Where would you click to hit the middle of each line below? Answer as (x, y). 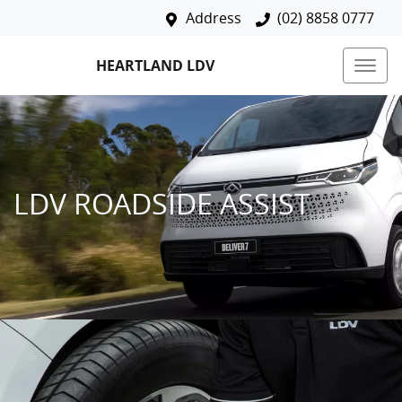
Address (214, 18)
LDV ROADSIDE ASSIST (162, 203)
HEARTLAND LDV (155, 65)
